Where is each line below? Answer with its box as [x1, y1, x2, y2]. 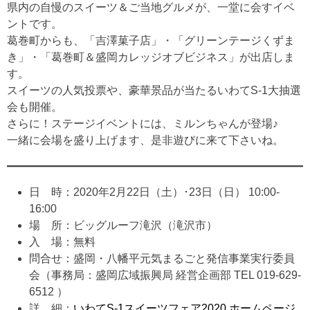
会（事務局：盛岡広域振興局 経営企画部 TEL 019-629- [29, 268, 301, 281]
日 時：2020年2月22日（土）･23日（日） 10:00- [29, 185, 280, 198]
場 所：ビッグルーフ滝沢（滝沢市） [29, 219, 217, 231]
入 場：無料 [29, 235, 95, 248]
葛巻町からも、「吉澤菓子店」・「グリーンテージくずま [7, 34, 295, 46]
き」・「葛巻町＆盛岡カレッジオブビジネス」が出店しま [7, 51, 295, 63]
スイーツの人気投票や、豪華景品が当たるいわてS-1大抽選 [7, 84, 301, 96]
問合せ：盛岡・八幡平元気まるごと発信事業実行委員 [29, 252, 295, 264]
